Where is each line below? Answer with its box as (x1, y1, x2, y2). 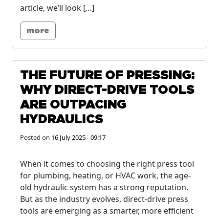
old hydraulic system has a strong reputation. (20, 182, 188, 193)
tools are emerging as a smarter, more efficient (20, 205, 194, 216)
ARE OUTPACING (20, 99, 126, 111)
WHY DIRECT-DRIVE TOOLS (20, 84, 195, 96)
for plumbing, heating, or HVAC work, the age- (20, 170, 191, 181)
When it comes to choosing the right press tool (20, 158, 194, 169)
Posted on (20, 133, 51, 142)
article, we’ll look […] (20, 2, 94, 13)
